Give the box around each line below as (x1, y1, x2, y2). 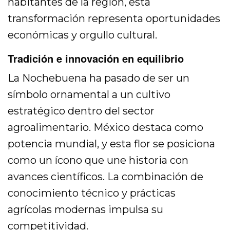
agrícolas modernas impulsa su (8, 203, 164, 216)
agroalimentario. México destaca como (8, 121, 204, 134)
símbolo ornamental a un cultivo (8, 88, 171, 101)
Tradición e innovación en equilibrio (8, 51, 184, 66)
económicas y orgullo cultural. (8, 29, 158, 42)
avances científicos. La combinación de (8, 170, 204, 183)
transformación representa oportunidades (8, 12, 221, 25)
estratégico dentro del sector (8, 105, 155, 118)
